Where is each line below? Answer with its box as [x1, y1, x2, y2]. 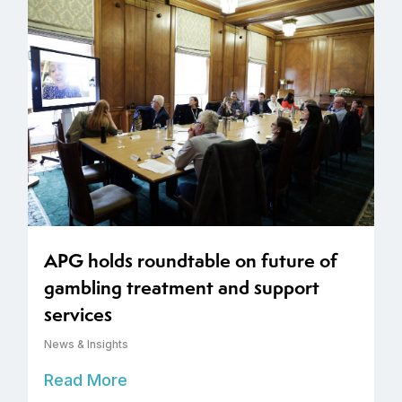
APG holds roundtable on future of [44, 248, 337, 275]
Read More [44, 371, 127, 390]
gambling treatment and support [44, 275, 319, 301]
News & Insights [44, 337, 128, 352]
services [44, 301, 112, 328]
